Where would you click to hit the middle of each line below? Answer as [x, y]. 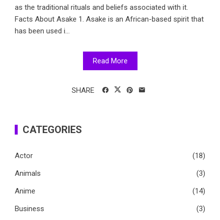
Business [29, 208]
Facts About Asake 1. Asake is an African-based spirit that [109, 19]
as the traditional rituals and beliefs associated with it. [101, 7]
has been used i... [42, 31]
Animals [28, 173]
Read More [110, 61]
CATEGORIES [52, 129]
